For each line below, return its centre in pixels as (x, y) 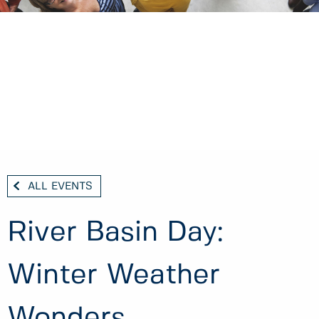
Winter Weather (114, 276)
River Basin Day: (115, 233)
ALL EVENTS (60, 186)
